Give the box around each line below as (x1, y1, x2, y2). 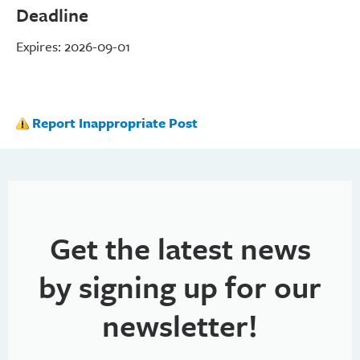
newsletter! (102, 304, 258, 347)
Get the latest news (49, 227, 311, 270)
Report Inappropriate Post (32, 112, 198, 133)
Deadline (16, 2, 88, 29)
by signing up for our (39, 265, 321, 309)
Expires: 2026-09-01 (16, 36, 130, 57)
